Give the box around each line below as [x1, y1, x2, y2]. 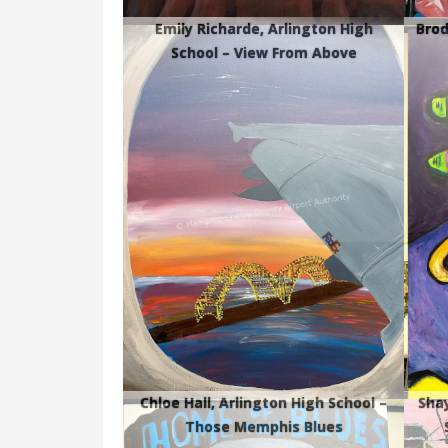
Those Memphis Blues [184, 417, 343, 437]
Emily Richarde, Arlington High [154, 19, 373, 39]
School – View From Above [170, 43, 357, 63]
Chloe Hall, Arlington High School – [140, 393, 388, 413]
